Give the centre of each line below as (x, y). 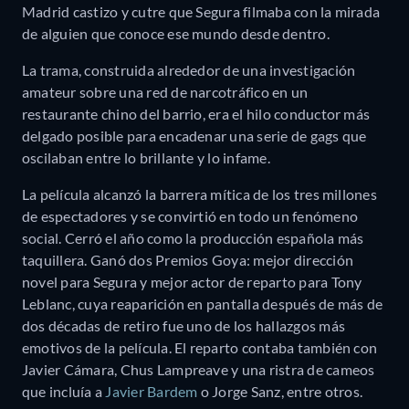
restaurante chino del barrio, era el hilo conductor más (196, 113)
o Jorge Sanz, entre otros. (280, 391)
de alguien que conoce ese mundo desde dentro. (178, 33)
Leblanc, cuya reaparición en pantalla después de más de (203, 303)
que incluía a (64, 391)
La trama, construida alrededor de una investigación (189, 69)
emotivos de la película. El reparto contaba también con (200, 347)
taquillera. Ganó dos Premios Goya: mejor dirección (188, 259)
